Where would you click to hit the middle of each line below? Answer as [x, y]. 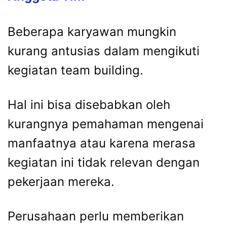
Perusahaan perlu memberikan [96, 216]
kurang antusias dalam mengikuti [104, 51]
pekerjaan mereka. [61, 182]
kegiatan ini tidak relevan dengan [104, 163]
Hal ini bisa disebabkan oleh [89, 105]
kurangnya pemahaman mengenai [106, 124]
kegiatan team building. [75, 70]
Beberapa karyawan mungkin [92, 32]
